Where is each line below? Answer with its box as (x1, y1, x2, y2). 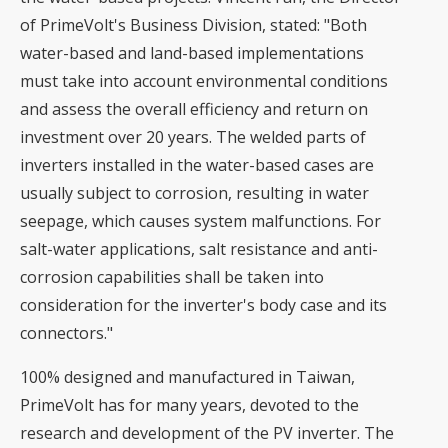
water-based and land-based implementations (20, 42, 364, 64)
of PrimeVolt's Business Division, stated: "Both (20, 14, 367, 36)
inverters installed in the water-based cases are (20, 154, 374, 176)
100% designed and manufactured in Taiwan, (20, 366, 355, 388)
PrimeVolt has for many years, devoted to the (20, 394, 359, 416)
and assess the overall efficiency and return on (20, 98, 368, 120)
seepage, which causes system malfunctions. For (20, 210, 381, 232)
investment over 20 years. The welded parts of (20, 126, 366, 148)
